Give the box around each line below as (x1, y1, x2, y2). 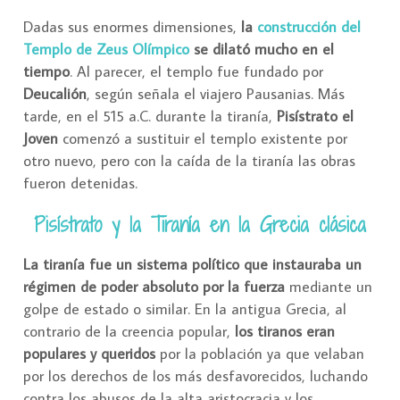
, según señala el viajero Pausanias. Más (87, 84, 345, 104)
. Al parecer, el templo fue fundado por (70, 62, 323, 82)
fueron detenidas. (23, 173, 137, 194)
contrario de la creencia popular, (23, 321, 235, 342)
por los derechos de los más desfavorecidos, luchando (23, 366, 368, 387)
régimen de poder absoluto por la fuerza (23, 277, 285, 297)
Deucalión (23, 84, 87, 104)
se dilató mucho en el (189, 39, 334, 60)
